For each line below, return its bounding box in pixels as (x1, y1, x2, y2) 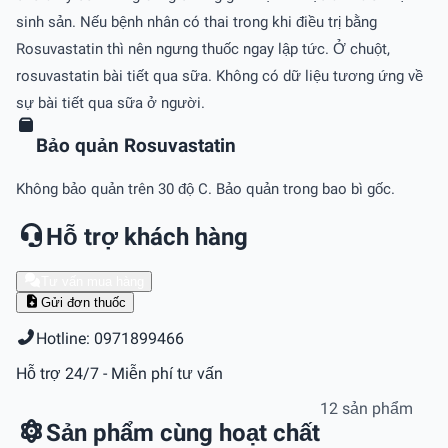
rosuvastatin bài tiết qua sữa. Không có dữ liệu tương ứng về (16, 66, 423, 85)
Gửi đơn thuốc (40, 295, 126, 310)
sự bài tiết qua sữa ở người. (16, 93, 205, 112)
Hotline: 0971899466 (36, 329, 184, 348)
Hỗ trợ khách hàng (46, 223, 248, 252)
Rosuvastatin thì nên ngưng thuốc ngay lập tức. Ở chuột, (16, 39, 390, 58)
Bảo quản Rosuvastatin (36, 135, 236, 158)
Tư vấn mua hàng (40, 274, 144, 289)
